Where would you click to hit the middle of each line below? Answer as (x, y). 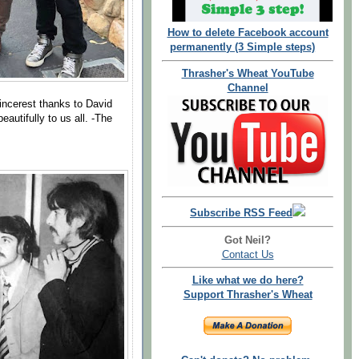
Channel (248, 88)
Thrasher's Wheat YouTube (248, 74)
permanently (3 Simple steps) (243, 48)
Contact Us (248, 254)
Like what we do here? (248, 281)
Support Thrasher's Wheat (248, 295)
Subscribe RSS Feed (241, 213)
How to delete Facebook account (248, 33)
